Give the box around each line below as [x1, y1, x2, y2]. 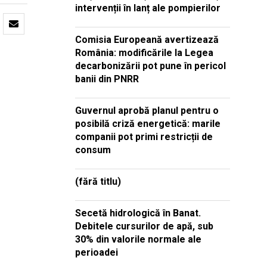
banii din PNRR [75, 73, 139, 85]
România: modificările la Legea [75, 46, 213, 58]
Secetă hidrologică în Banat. [75, 207, 201, 219]
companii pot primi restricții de [75, 131, 213, 142]
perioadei [75, 246, 118, 258]
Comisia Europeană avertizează [75, 33, 219, 45]
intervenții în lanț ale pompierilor [75, 2, 221, 14]
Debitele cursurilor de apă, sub [75, 220, 213, 232]
